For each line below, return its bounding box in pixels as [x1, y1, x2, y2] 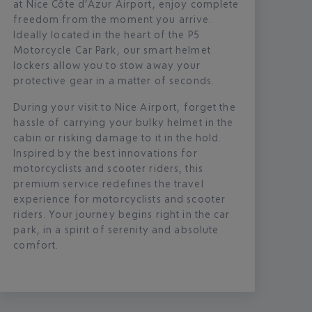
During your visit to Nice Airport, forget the [13, 100, 236, 113]
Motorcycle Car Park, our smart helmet [13, 43, 211, 56]
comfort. [13, 238, 59, 251]
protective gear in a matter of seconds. [13, 74, 214, 86]
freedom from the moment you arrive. [13, 13, 212, 25]
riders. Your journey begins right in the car [13, 208, 231, 220]
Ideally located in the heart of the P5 [13, 28, 200, 40]
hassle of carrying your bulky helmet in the [13, 116, 234, 128]
